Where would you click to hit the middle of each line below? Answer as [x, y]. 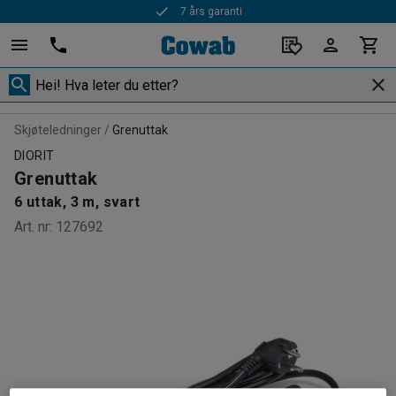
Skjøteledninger [58, 130]
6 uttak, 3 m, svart [77, 202]
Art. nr [32, 227]
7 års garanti [212, 11]
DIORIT [34, 156]
